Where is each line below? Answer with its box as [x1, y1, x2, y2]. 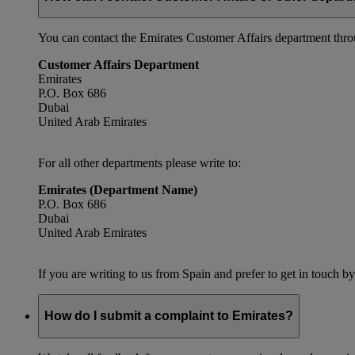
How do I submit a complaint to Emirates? [44, 309, 293, 323]
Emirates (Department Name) [38, 183, 197, 197]
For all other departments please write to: [38, 156, 241, 170]
